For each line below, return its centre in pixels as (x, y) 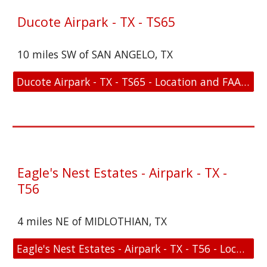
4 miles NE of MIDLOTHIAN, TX (92, 221)
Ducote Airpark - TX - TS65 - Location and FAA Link (245, 82)
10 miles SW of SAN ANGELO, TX (95, 54)
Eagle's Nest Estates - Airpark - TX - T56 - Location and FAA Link (240, 249)
